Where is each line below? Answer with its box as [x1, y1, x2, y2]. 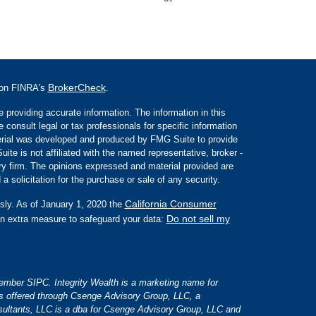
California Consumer [124, 197, 217, 209]
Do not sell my [166, 212, 230, 224]
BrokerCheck [47, 81, 106, 93]
